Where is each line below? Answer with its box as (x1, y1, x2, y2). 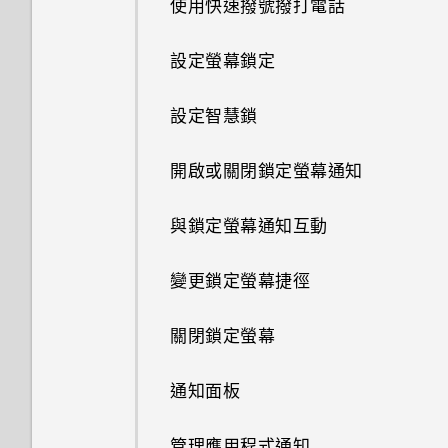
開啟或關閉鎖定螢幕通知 (170, 157, 363, 182)
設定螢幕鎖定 (170, 47, 275, 72)
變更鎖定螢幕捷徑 (170, 267, 310, 292)
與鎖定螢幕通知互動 (170, 212, 328, 237)
